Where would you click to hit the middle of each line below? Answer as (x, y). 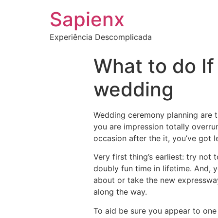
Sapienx (87, 19)
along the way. (120, 192)
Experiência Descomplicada (101, 37)
